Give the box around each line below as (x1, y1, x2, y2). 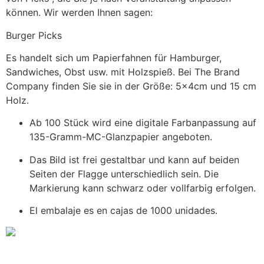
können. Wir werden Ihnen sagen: (6, 6, 159, 19)
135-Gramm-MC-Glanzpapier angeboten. (29, 131, 212, 143)
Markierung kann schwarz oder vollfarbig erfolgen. (29, 181, 256, 194)
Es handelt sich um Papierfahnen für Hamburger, (6, 51, 222, 64)
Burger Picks (6, 29, 65, 41)
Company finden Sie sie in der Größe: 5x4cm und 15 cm (6, 80, 256, 92)
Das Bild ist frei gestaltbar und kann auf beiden (29, 153, 239, 166)
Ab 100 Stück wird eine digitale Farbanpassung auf (29, 117, 256, 129)
